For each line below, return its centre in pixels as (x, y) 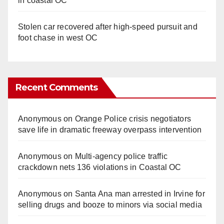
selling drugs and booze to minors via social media (110, 204)
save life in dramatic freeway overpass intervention (110, 129)
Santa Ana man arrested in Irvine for (140, 193)
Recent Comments (57, 87)
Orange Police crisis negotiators (133, 118)
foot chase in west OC (58, 37)
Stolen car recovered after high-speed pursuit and (108, 26)
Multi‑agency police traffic (121, 156)
